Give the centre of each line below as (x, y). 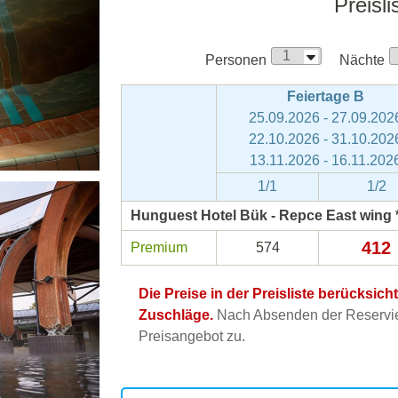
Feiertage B (325, 96)
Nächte (362, 60)
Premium (159, 247)
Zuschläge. (176, 315)
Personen (235, 60)
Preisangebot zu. (192, 336)
